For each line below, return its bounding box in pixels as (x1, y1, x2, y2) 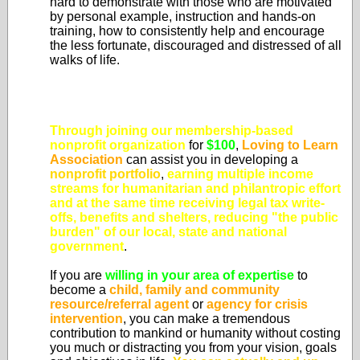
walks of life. (50, 53, 120, 67)
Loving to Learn (242, 138, 338, 152)
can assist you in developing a (123, 153, 298, 166)
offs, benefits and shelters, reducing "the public (50, 211, 338, 224)
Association (50, 153, 123, 166)
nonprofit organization (50, 138, 186, 152)
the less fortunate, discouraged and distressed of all (50, 39, 342, 52)
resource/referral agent (50, 297, 189, 311)
